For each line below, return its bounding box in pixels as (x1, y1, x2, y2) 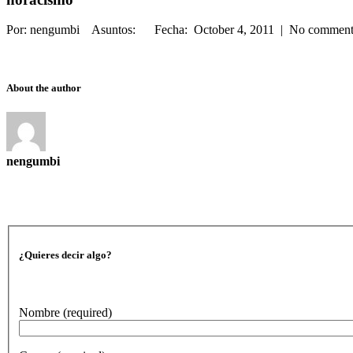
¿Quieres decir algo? (19, 248, 112, 261)
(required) (63, 305, 112, 319)
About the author (6, 81, 81, 94)
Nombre (19, 305, 63, 319)
